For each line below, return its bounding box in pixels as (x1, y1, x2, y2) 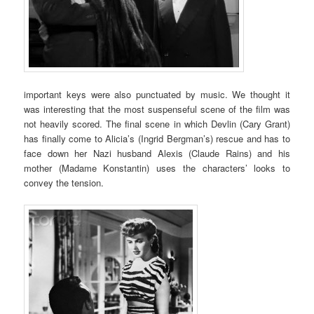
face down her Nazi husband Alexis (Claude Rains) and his (24, 146, 290, 161)
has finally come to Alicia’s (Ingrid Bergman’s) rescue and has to (24, 132, 290, 146)
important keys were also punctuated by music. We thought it (24, 88, 290, 102)
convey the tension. (24, 176, 104, 190)
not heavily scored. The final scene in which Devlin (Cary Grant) (24, 117, 290, 131)
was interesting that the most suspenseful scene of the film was (24, 102, 290, 116)
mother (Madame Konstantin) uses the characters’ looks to (24, 161, 290, 175)
